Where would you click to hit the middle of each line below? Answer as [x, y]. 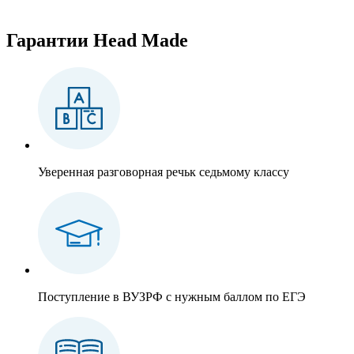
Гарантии [50, 40]
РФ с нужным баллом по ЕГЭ [226, 296]
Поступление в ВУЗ [92, 296]
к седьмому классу [239, 171]
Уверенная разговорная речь [114, 171]
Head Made [141, 40]
